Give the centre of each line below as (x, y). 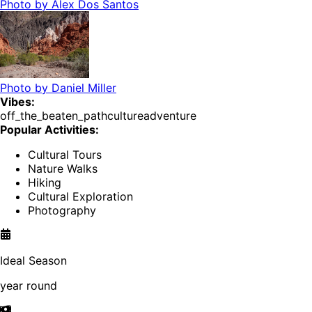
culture (125, 116)
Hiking (45, 183)
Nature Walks (63, 169)
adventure (170, 116)
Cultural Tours (65, 155)
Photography (62, 211)
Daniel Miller (84, 88)
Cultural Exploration (80, 197)
